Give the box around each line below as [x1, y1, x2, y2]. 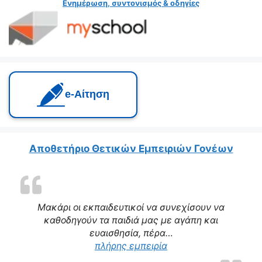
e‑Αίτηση [65, 88, 109, 101]
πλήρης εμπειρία [95, 240, 167, 251]
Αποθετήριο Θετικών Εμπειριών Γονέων [29, 142, 233, 154]
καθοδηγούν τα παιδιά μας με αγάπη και [44, 214, 218, 226]
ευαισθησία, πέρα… [89, 227, 173, 239]
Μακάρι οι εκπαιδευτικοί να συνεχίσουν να [37, 201, 225, 213]
